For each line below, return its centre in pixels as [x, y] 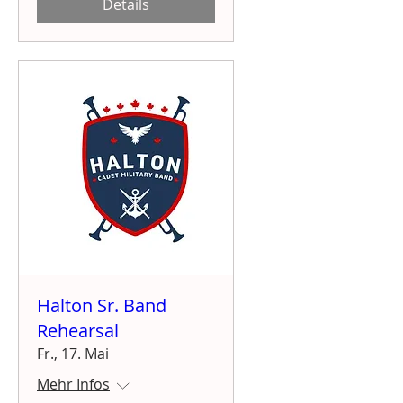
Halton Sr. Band [102, 305]
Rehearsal [78, 330]
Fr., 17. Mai [73, 353]
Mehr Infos [73, 384]
